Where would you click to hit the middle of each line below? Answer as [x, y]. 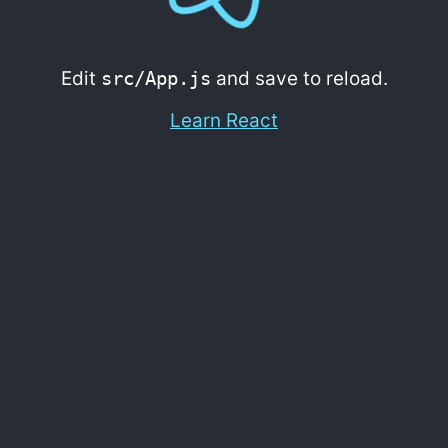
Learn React [224, 120]
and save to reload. [299, 78]
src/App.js [155, 77]
